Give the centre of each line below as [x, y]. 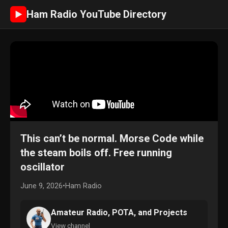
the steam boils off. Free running [96, 153]
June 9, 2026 [41, 186]
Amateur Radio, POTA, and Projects [119, 212]
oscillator [42, 167]
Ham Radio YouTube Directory [96, 14]
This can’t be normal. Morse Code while [112, 138]
